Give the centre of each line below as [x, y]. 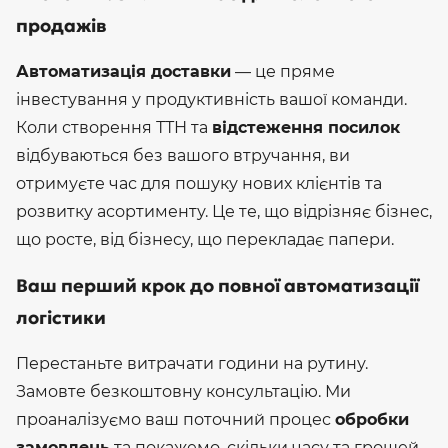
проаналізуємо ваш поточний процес [175, 419]
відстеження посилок [306, 127]
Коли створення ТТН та [114, 127]
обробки [372, 419]
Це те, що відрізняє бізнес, [322, 211]
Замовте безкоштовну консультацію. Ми [183, 391]
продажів [61, 25]
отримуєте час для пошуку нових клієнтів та [199, 183]
